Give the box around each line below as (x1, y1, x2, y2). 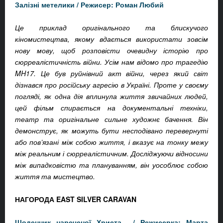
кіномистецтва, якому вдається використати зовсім (15, 34, 208, 44)
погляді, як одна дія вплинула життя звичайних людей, (15, 91, 208, 102)
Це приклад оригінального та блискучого (15, 22, 208, 33)
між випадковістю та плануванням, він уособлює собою (15, 160, 208, 170)
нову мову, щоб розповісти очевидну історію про (15, 45, 208, 56)
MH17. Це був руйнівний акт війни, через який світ (15, 68, 208, 79)
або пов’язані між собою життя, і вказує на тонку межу (15, 137, 208, 147)
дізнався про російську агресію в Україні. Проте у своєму (15, 80, 208, 90)
